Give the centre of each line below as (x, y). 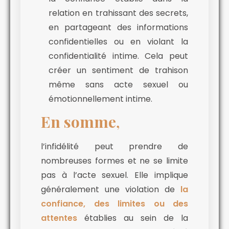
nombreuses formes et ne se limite (114, 161)
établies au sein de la (133, 218)
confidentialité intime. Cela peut (118, 56)
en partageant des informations (118, 28)
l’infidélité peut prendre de (114, 147)
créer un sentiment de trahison (118, 71)
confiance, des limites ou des (114, 204)
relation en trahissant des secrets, (118, 13)
